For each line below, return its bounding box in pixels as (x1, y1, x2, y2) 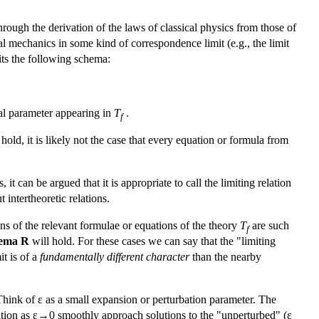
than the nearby (189, 250, 261, 263)
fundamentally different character (40, 250, 189, 263)
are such (249, 219, 289, 231)
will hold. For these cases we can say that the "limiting (29, 234, 276, 247)
